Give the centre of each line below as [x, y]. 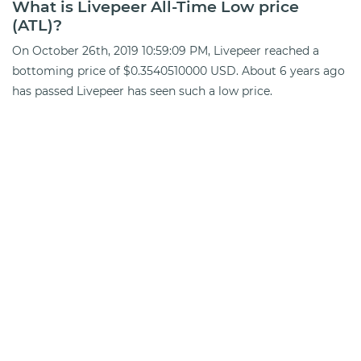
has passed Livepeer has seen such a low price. [142, 91]
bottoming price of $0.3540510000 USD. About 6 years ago [178, 71]
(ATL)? [37, 25]
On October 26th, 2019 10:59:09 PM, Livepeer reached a [166, 50]
